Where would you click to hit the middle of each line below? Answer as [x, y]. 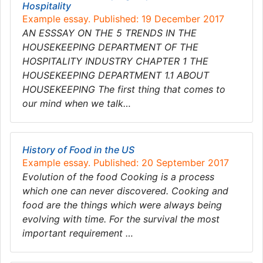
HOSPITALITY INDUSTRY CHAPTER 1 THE [115, 61]
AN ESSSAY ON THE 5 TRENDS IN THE [109, 33]
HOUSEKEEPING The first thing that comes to [124, 89]
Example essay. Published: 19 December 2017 [123, 19]
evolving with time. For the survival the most [121, 219]
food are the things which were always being [122, 205]
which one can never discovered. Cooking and [125, 191]
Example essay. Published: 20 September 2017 [126, 163]
